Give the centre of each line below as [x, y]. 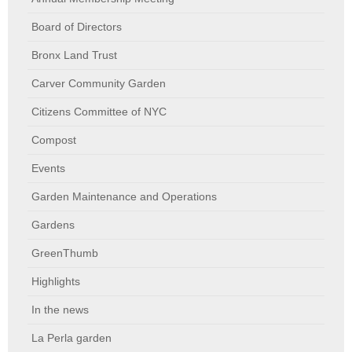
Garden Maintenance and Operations [124, 196]
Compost [54, 139]
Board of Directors [77, 26]
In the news [60, 309]
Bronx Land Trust [74, 55]
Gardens [53, 224]
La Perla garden [71, 337]
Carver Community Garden [99, 83]
